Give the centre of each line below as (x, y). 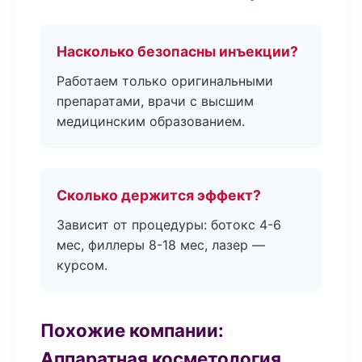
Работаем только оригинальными (165, 81)
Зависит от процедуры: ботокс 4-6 (169, 225)
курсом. (82, 265)
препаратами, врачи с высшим (155, 101)
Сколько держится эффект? (159, 195)
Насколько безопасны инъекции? (177, 51)
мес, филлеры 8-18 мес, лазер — (161, 245)
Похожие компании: (132, 330)
